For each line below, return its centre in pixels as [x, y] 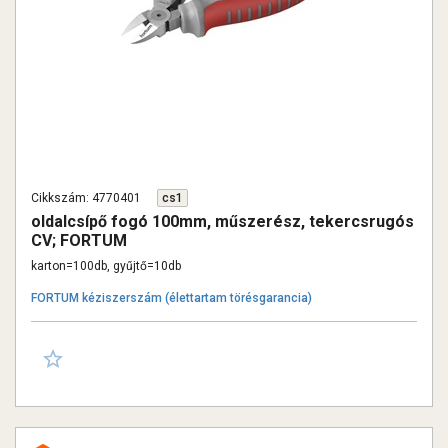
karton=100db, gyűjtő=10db [106, 266]
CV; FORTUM [79, 240]
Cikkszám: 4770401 [86, 198]
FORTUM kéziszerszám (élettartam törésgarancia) [171, 298]
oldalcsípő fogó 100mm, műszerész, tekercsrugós [222, 221]
